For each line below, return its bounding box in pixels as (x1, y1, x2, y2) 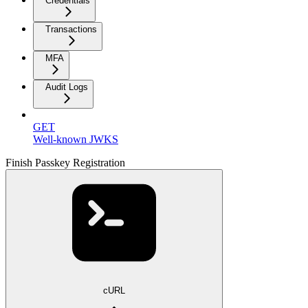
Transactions (45, 23, 97, 34)
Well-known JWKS (33, 133, 118, 145)
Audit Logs (45, 81, 88, 92)
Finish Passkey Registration (5, 156, 125, 168)
